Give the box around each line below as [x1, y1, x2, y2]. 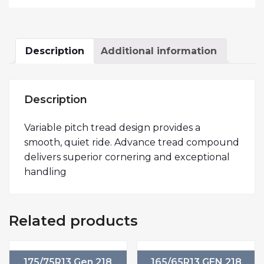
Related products [9, 212, 138, 229]
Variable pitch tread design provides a [24, 121, 200, 133]
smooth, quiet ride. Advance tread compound [24, 136, 239, 148]
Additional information [101, 45, 217, 57]
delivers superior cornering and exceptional [24, 151, 230, 163]
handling [24, 166, 67, 177]
